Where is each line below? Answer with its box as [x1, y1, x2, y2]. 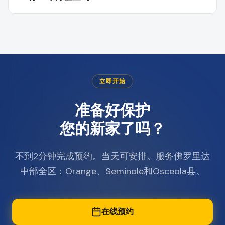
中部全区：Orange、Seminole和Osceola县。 [20, 165, 205, 177]
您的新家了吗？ [60, 118, 165, 137]
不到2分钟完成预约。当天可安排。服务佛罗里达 [15, 150, 210, 162]
